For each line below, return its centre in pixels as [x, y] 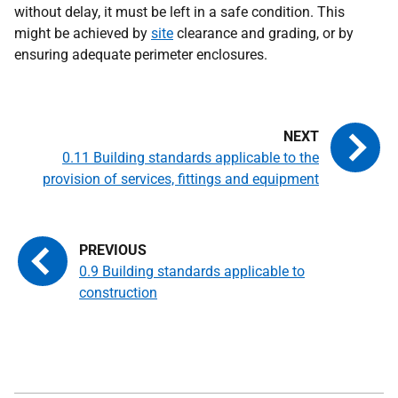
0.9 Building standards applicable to [192, 271]
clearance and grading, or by [263, 33]
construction [118, 293]
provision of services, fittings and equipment [181, 179]
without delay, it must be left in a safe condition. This [179, 12]
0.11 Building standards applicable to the [191, 158]
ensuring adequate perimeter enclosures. [141, 55]
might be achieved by [83, 33]
